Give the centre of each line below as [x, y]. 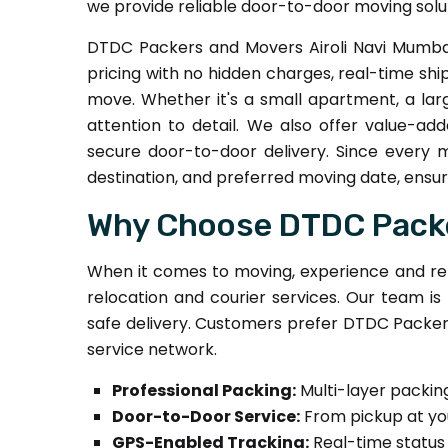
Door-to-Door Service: [206, 416]
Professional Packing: [204, 390]
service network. [152, 349]
